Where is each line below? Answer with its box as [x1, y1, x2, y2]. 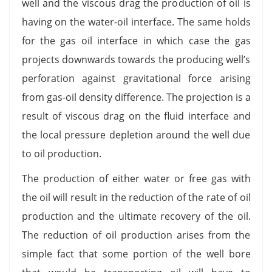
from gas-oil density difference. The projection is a [21, 90, 251, 104]
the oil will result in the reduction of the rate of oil [21, 190, 251, 204]
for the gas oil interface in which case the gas [21, 33, 251, 47]
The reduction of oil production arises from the [21, 228, 251, 242]
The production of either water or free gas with [21, 171, 251, 185]
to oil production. [21, 146, 101, 160]
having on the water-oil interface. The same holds [21, 15, 251, 29]
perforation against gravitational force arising [21, 71, 251, 85]
